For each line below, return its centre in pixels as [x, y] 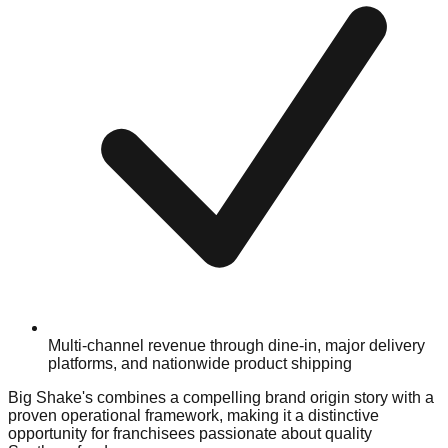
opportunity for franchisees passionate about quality [190, 434]
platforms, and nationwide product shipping [200, 364]
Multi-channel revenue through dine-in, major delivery [236, 346]
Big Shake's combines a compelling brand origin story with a [221, 398]
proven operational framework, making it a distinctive [193, 416]
